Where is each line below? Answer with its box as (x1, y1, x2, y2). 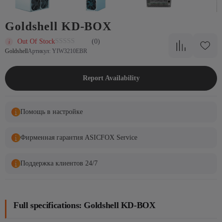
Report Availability (82, 74, 140, 82)
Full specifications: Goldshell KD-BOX (13, 200, 156, 210)
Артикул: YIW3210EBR (28, 47, 87, 55)
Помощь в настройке (20, 108, 83, 115)
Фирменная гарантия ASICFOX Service (20, 133, 137, 141)
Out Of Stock (17, 38, 55, 46)
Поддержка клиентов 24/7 (20, 159, 98, 167)
